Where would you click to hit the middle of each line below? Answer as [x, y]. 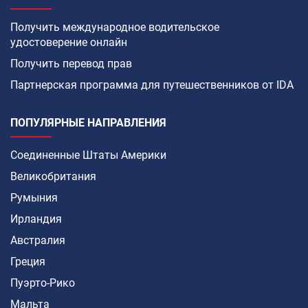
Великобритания [53, 176]
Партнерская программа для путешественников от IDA [152, 85]
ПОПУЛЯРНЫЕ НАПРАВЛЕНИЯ [88, 122]
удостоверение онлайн [69, 42]
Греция [28, 261]
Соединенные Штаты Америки [88, 155]
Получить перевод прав [71, 63]
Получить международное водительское [115, 27]
